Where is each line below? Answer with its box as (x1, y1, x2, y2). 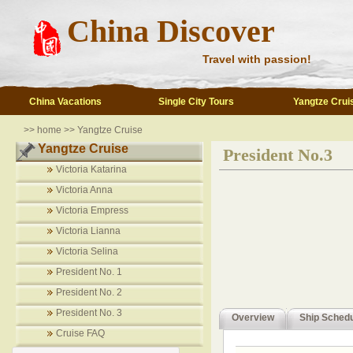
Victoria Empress (56, 205, 128, 216)
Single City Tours (158, 96, 234, 107)
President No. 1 (56, 266, 122, 277)
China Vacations (29, 96, 102, 107)
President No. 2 (56, 287, 122, 298)
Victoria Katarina (56, 164, 127, 175)
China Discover (67, 13, 275, 49)
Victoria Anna (56, 184, 113, 195)
